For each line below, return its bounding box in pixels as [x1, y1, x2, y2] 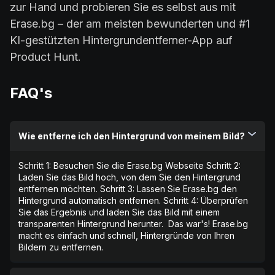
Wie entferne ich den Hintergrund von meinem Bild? [18, 131, 245, 142]
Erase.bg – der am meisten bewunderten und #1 [10, 17, 250, 31]
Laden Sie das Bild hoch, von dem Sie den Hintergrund [18, 172, 241, 183]
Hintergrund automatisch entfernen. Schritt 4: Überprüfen [18, 195, 248, 206]
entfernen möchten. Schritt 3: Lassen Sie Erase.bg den [18, 184, 237, 195]
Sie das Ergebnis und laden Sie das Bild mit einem [18, 207, 220, 218]
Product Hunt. [10, 50, 81, 64]
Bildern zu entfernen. [18, 242, 103, 253]
